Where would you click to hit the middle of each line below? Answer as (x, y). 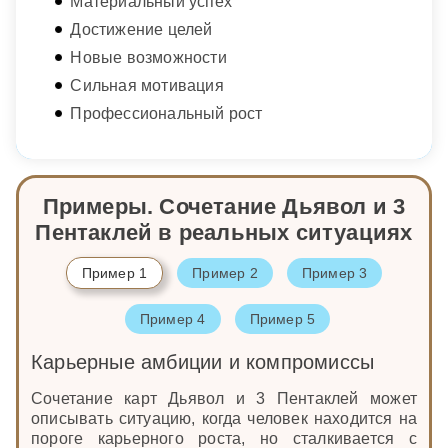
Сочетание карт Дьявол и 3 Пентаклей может (224, 399)
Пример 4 (172, 318)
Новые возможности (148, 58)
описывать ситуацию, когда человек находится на (224, 419)
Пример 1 (114, 272)
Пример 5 (282, 318)
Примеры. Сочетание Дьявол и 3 (224, 207)
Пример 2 (225, 272)
